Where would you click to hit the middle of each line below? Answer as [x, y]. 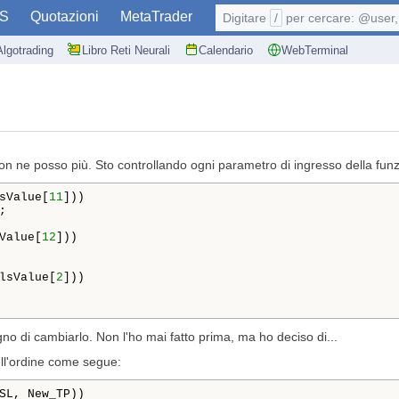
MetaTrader [156, 16]
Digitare [246, 18]
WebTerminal [315, 50]
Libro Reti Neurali [126, 50]
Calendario [226, 50]
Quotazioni [65, 16]
